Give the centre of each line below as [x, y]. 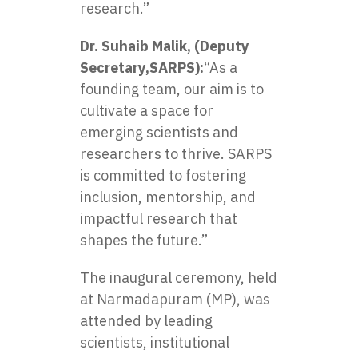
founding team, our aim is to [172, 89]
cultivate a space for [147, 110]
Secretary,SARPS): [142, 67]
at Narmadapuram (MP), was [175, 299]
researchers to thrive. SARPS [176, 153]
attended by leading [146, 320]
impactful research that [159, 218]
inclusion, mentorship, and [168, 197]
